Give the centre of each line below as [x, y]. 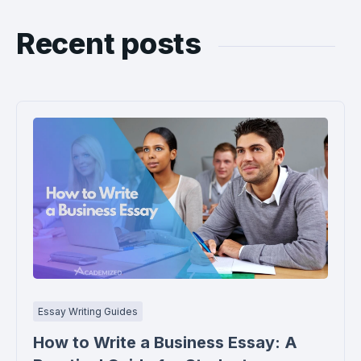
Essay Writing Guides [88, 311]
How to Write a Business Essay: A [165, 342]
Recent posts [109, 43]
